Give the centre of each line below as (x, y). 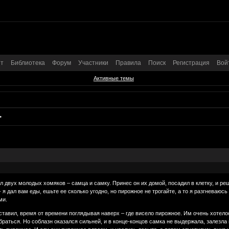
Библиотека (28, 63)
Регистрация (191, 63)
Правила (128, 63)
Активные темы (113, 78)
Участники (93, 63)
